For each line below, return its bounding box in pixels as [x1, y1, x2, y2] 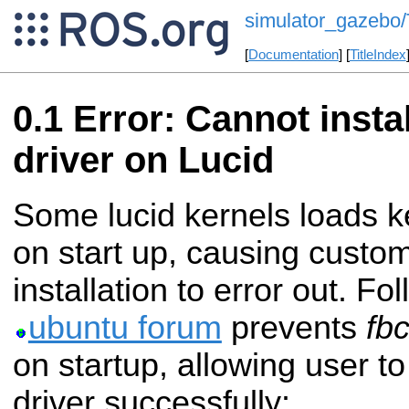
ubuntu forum [27, 309, 222, 346]
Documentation [247, 47, 339, 63]
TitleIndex [349, 47, 406, 63]
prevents [221, 309, 366, 346]
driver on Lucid [13, 140, 274, 181]
